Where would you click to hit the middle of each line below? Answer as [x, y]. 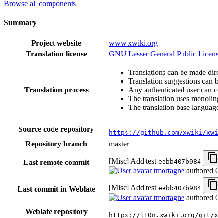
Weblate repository [56, 212]
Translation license [56, 54]
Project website [56, 43]
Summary [20, 22]
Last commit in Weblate [56, 189]
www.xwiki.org [133, 43]
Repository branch [56, 144]
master [119, 144]
